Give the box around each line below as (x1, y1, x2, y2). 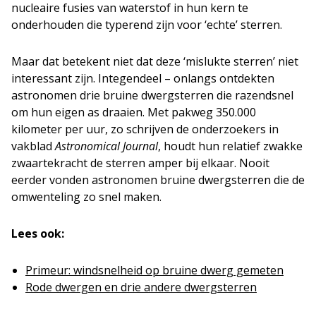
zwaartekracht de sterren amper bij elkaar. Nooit (11, 154, 269, 171)
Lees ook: (11, 225, 64, 241)
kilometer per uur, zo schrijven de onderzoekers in (11, 121, 279, 137)
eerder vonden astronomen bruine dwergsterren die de (11, 171, 305, 188)
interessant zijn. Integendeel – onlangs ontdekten (11, 70, 274, 86)
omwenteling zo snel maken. (11, 188, 162, 205)
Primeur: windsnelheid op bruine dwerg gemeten (25, 262, 284, 278)
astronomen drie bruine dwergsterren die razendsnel (11, 87, 293, 103)
